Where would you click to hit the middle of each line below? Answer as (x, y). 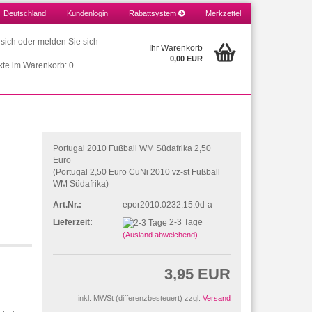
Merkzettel (223, 13)
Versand (217, 298)
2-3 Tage (186, 223)
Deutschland (25, 13)
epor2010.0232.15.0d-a (167, 204)
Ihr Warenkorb (175, 48)
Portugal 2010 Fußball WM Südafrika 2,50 (132, 148)
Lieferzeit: (73, 223)
